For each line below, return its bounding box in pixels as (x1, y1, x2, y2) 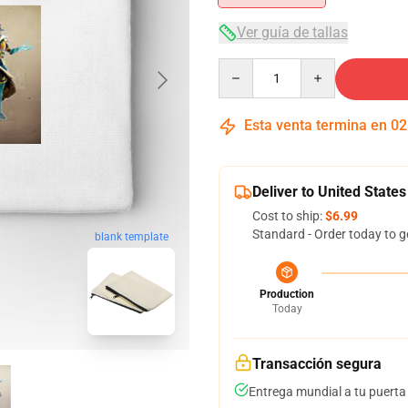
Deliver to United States (252, 183, 406, 200)
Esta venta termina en (240, 117, 391, 134)
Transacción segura (252, 355, 382, 372)
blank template (94, 230, 168, 244)
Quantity (218, 59, 268, 74)
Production (260, 288, 314, 301)
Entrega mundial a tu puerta (249, 384, 406, 399)
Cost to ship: (252, 209, 325, 223)
